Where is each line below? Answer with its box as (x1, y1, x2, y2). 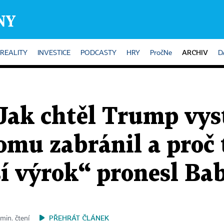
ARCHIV (182, 48, 208, 56)
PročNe (150, 49, 172, 56)
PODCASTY (80, 49, 116, 56)
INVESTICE (37, 49, 70, 56)
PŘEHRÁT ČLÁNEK (49, 213, 109, 222)
